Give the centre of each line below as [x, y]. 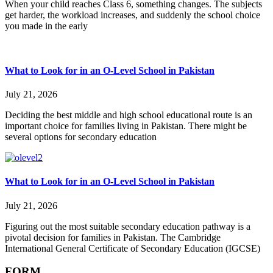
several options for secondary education [81, 137]
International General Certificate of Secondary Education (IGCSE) [133, 248]
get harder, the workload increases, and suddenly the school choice [133, 15]
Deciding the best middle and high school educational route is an [129, 115]
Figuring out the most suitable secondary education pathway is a [128, 226]
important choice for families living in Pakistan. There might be [126, 126]
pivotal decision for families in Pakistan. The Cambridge [113, 237]
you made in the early [46, 26]
